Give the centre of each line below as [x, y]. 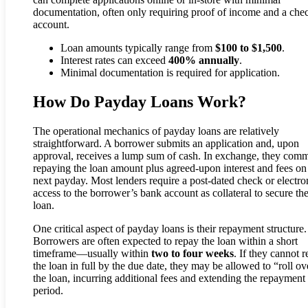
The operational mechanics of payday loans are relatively [156, 131]
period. [48, 290]
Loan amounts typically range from [138, 47]
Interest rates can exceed [114, 60]
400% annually [204, 60]
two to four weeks [192, 253]
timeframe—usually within [92, 253]
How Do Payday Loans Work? [140, 101]
